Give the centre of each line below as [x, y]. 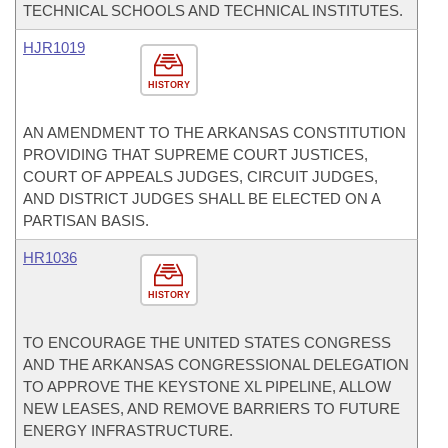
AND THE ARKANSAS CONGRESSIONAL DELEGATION [216, 364]
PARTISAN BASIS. [86, 220]
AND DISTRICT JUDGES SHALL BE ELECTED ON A [201, 198]
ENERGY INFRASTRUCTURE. [128, 430]
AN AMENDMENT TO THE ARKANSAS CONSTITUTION [214, 132]
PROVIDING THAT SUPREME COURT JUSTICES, [195, 154]
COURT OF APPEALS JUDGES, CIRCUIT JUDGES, [200, 176]
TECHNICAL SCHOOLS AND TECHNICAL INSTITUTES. [213, 10]
